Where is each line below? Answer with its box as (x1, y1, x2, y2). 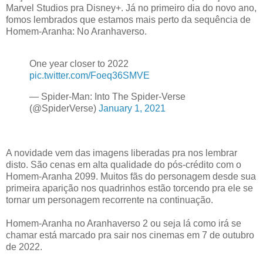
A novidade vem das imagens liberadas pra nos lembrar (6, 148, 237, 159)
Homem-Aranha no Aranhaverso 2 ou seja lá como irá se (6, 218, 241, 229)
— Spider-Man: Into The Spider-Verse (29, 92, 186, 102)
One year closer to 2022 (29, 59, 129, 69)
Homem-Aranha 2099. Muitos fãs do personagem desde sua (6, 171, 256, 182)
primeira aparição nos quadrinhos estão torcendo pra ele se (6, 183, 253, 194)
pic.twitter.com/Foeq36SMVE (29, 70, 150, 81)
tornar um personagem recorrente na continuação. (6, 195, 213, 205)
